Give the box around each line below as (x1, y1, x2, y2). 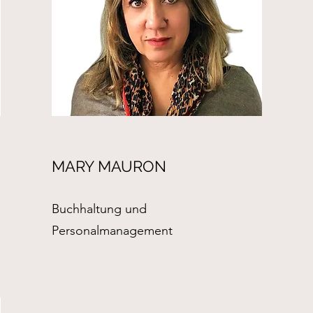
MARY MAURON (51, 157, 166, 175)
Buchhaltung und (51, 201, 147, 217)
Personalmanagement (51, 223, 173, 238)
